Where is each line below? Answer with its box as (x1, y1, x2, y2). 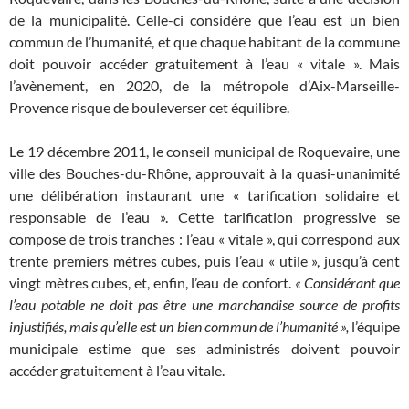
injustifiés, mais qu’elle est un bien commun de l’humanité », (9, 318, 349, 336)
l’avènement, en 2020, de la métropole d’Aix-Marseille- (9, 77, 400, 95)
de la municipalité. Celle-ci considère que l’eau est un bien (9, 11, 400, 29)
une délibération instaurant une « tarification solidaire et (9, 186, 400, 204)
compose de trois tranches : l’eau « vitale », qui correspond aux (9, 230, 400, 248)
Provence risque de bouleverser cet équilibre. (9, 99, 289, 117)
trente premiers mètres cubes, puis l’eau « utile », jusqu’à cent (9, 252, 400, 270)
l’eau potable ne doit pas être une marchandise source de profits (9, 296, 400, 314)
